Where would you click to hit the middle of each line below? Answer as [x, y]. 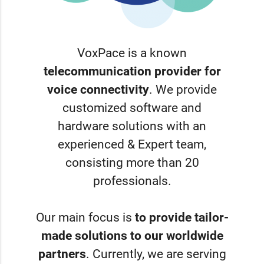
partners [62, 254]
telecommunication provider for [132, 72]
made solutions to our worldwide [132, 236]
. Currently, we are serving [156, 254]
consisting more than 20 [132, 163]
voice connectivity [98, 90]
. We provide [183, 90]
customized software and [132, 108]
